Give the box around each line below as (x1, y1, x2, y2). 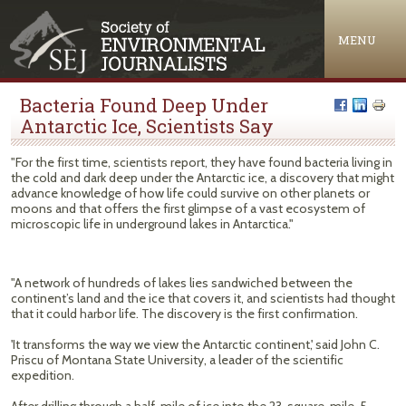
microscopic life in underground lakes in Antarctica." (11, 216, 294, 232)
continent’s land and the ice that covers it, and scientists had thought (11, 290, 395, 306)
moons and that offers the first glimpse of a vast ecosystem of (11, 200, 365, 217)
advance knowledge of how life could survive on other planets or (11, 185, 370, 201)
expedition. (11, 367, 74, 383)
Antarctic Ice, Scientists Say (20, 113, 274, 139)
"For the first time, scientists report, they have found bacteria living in (11, 154, 392, 170)
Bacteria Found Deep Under (20, 92, 268, 118)
